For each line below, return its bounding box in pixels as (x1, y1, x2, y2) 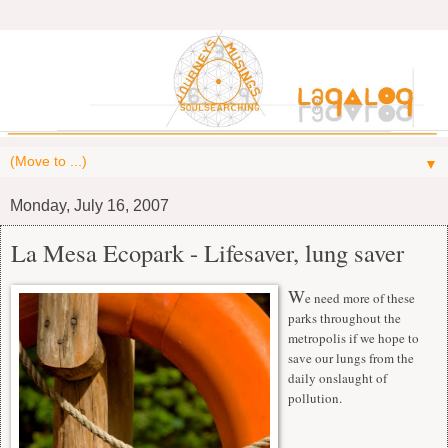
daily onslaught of (288, 368, 387, 387)
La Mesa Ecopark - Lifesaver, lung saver (11, 235, 404, 269)
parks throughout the (288, 308, 401, 327)
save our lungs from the (288, 348, 414, 367)
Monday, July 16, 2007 (10, 196, 169, 214)
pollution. (288, 388, 342, 407)
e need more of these (305, 288, 415, 307)
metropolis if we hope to (288, 328, 419, 347)
